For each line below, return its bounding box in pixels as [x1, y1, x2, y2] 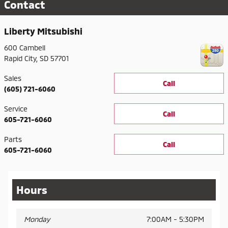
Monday [24, 214, 50, 223]
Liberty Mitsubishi [4, 25, 82, 37]
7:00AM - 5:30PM [147, 214, 204, 223]
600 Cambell [4, 43, 45, 52]
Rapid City [4, 53, 36, 63]
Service [4, 104, 27, 113]
